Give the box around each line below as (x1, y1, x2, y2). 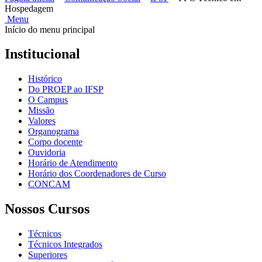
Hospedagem (5, 3, 53, 13)
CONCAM (28, 179, 70, 189)
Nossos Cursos (5, 201, 89, 217)
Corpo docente (28, 137, 82, 147)
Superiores (28, 250, 67, 260)
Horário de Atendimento (28, 158, 118, 168)
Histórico (28, 74, 62, 84)
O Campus (28, 95, 68, 105)
